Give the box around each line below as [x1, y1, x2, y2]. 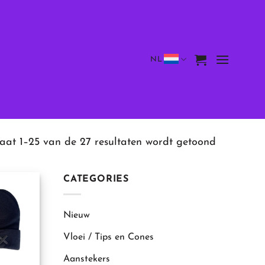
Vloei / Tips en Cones [63, 232, 154, 242]
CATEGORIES [63, 174, 129, 184]
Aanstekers [63, 254, 110, 264]
